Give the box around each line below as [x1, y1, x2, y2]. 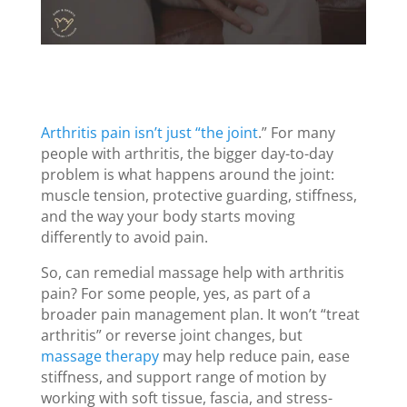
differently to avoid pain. [40, 226, 208, 247]
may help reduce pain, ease [158, 345, 350, 366]
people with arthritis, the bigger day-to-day [40, 143, 333, 164]
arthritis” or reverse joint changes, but [40, 324, 303, 345]
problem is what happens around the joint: [40, 164, 334, 184]
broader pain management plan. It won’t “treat [40, 303, 360, 324]
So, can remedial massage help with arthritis [40, 262, 344, 283]
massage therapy [40, 345, 159, 366]
